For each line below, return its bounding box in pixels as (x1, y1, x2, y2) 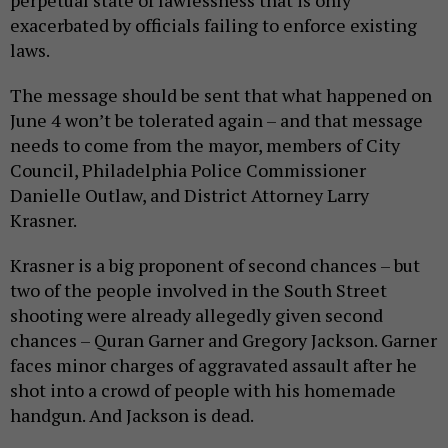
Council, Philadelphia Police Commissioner (10, 136, 366, 161)
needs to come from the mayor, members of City (10, 111, 400, 136)
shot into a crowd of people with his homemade (10, 356, 396, 381)
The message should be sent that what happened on (10, 61, 432, 86)
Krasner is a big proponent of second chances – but (10, 231, 420, 256)
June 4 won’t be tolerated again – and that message (10, 86, 423, 111)
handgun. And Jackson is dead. (10, 381, 257, 406)
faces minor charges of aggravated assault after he (10, 331, 417, 356)
